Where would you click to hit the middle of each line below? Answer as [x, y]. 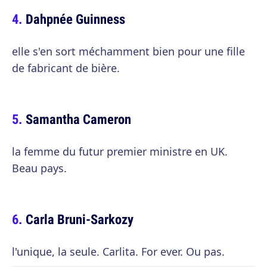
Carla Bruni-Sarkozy [80, 219]
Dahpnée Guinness [75, 19]
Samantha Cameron [78, 119]
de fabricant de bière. [66, 68]
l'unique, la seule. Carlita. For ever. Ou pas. [118, 252]
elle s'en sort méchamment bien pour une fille [128, 51]
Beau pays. [39, 168]
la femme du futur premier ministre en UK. [120, 151]
